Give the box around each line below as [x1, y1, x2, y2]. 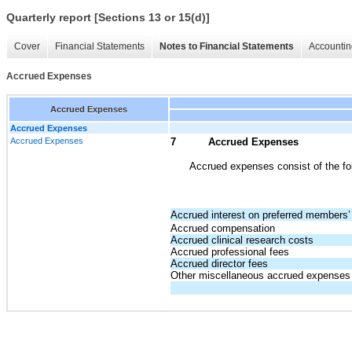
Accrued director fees [170, 257, 268, 269]
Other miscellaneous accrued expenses [170, 269, 350, 281]
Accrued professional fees [170, 245, 289, 258]
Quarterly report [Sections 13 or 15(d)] [6, 11, 210, 24]
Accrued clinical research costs [170, 233, 313, 246]
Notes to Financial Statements [159, 41, 294, 53]
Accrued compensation [170, 222, 275, 234]
